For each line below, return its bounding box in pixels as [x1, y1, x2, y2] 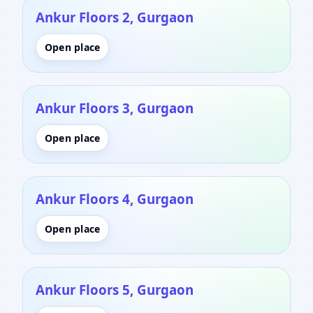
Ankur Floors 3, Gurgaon [36, 99, 194, 117]
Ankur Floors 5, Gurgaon [36, 280, 194, 298]
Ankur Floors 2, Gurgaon [36, 8, 194, 26]
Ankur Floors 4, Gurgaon [36, 189, 194, 208]
